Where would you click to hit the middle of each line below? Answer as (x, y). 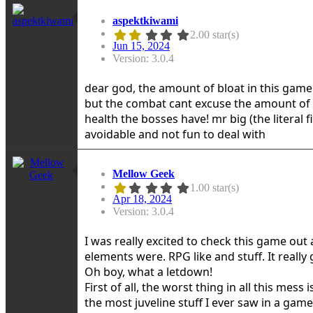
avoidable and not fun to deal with (175, 134)
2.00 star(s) (214, 34)
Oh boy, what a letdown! (148, 271)
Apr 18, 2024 (142, 198)
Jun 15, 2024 (141, 45)
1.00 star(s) (214, 187)
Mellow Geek (144, 173)
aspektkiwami (145, 20)
